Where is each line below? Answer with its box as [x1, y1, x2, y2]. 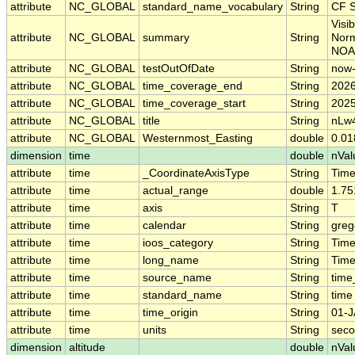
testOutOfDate [143, 63, 215, 75]
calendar [143, 219, 186, 232]
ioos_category [143, 237, 213, 250]
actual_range [143, 185, 208, 197]
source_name [143, 272, 212, 284]
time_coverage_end [143, 80, 242, 93]
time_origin [143, 307, 198, 319]
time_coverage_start [143, 97, 246, 110]
